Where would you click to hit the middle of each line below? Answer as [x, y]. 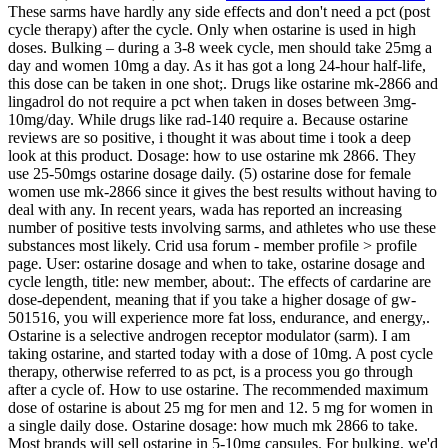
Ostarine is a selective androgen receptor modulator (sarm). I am [209, 336]
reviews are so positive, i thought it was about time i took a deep [209, 138]
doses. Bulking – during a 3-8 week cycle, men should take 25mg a [220, 48]
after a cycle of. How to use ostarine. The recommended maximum [218, 390]
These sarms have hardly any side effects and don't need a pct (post [219, 12]
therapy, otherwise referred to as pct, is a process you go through [210, 372]
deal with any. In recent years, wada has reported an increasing [205, 210]
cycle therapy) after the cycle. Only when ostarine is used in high [212, 30]
